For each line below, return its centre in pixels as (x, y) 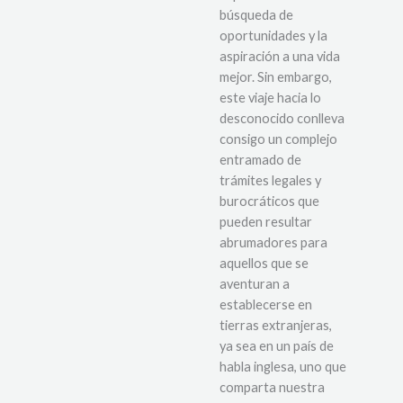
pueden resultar (266, 222)
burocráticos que (269, 201)
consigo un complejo (278, 139)
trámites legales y (270, 181)
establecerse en (266, 305)
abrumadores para (273, 243)
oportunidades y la (273, 36)
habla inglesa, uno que (283, 367)
